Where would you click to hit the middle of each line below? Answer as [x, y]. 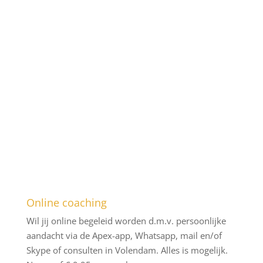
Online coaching [66, 203]
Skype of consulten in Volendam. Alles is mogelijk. [127, 250]
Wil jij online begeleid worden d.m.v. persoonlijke [126, 221]
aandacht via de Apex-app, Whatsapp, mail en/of [124, 235]
